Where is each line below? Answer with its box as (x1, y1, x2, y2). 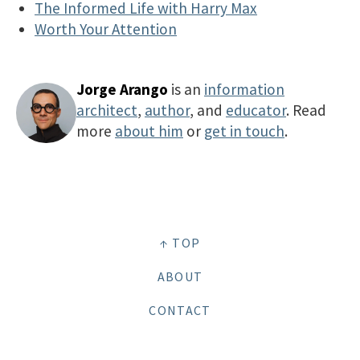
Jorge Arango (76, 79, 168, 99)
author (145, 100, 190, 120)
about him (115, 121, 183, 141)
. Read (286, 100, 326, 120)
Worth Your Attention (35, 18, 178, 39)
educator (226, 100, 286, 120)
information (204, 79, 284, 99)
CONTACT (149, 301, 211, 318)
